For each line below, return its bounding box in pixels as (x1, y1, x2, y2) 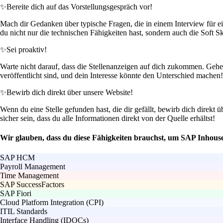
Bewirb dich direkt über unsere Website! (6, 88, 133, 97)
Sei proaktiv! (6, 45, 47, 54)
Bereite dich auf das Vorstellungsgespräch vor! (6, 2, 152, 11)
